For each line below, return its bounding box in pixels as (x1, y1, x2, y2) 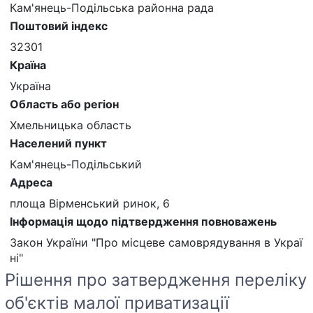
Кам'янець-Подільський (10, 156, 142, 171)
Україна (10, 78, 51, 93)
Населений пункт (10, 136, 107, 150)
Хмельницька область (10, 117, 131, 132)
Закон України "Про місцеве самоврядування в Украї (10, 235, 303, 249)
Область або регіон (10, 96, 119, 111)
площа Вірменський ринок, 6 (10, 196, 170, 210)
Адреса (10, 175, 52, 189)
